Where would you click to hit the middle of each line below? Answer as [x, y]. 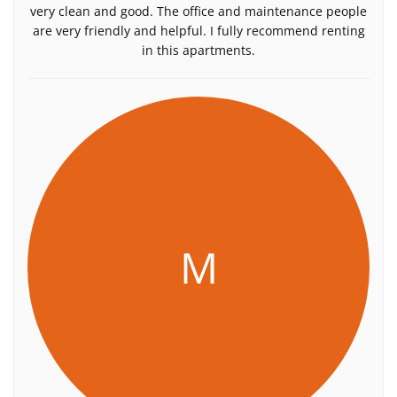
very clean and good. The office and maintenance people [198, 11]
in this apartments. [198, 50]
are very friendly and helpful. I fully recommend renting [198, 31]
